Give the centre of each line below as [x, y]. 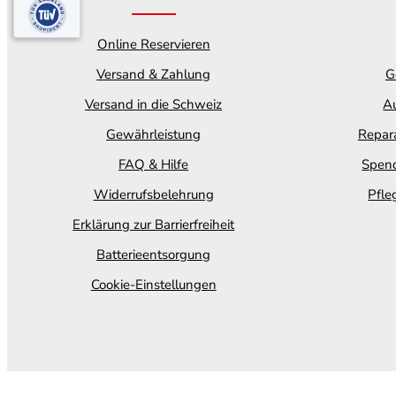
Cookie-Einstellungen [153, 285]
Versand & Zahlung [154, 74]
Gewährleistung [154, 134]
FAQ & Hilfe [154, 164]
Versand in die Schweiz [154, 104]
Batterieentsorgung [154, 255]
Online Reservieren [153, 44]
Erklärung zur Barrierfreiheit [154, 225]
